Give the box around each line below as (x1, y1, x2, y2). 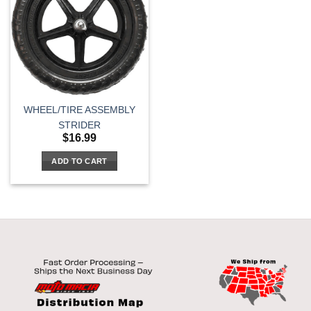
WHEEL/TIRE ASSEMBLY (24, 104, 135, 115)
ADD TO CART (51, 157, 108, 166)
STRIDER (58, 120, 101, 131)
